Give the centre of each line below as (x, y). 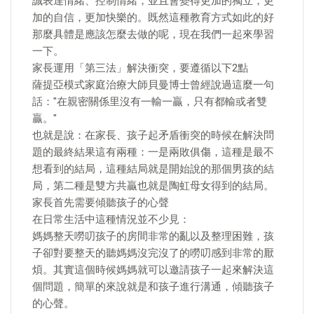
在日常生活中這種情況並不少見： (111, 219)
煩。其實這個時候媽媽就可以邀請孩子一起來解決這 (153, 270)
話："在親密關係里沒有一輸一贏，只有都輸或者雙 (150, 102)
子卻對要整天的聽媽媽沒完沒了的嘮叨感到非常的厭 (153, 253)
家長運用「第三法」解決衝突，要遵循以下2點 (140, 68)
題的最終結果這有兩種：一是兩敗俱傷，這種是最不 (153, 152)
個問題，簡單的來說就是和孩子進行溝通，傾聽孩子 (153, 287)
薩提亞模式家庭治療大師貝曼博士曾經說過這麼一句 (153, 85)
